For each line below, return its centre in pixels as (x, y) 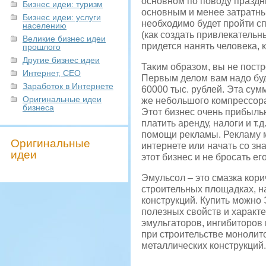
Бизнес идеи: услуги (62, 17)
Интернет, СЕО (52, 73)
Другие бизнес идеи (61, 60)
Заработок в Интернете (68, 86)
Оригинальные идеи (62, 99)
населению (45, 26)
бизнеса (38, 107)
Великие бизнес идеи (64, 39)
